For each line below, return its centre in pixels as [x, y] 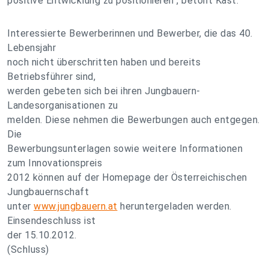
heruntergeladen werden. [174, 206]
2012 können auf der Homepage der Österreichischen [127, 177]
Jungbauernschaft [48, 192]
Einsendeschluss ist [52, 221]
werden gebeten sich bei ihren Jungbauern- [104, 91]
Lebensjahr [32, 48]
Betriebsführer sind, [51, 77]
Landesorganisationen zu [63, 105]
